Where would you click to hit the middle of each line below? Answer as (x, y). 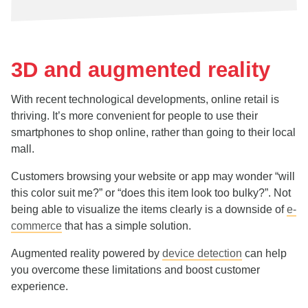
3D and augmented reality (141, 70)
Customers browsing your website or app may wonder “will (153, 176)
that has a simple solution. (126, 226)
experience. (40, 286)
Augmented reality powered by (87, 253)
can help (264, 253)
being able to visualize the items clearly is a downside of (149, 209)
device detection (202, 253)
